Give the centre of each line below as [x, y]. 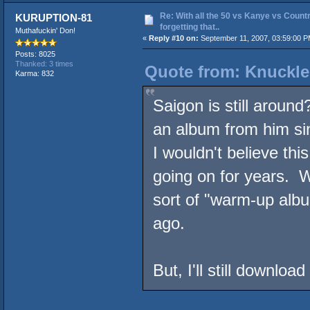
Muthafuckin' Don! [45, 30]
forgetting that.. [189, 27]
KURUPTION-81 [54, 17]
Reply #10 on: [173, 38]
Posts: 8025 [35, 54]
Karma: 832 [34, 74]
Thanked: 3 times [44, 64]
